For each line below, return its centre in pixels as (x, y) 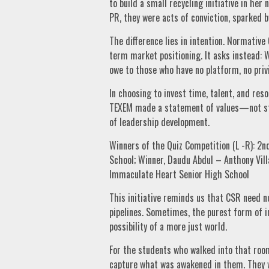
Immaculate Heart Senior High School (179, 174)
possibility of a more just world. (168, 226)
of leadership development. (159, 122)
